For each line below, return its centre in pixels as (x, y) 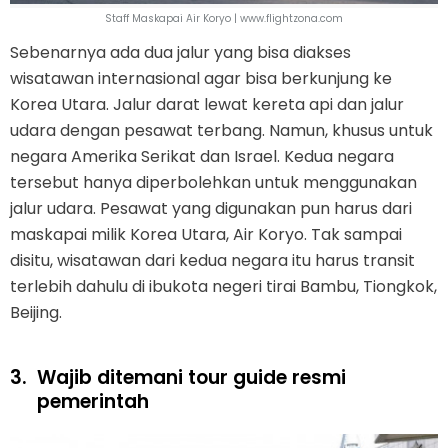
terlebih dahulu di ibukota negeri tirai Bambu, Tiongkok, (223, 287)
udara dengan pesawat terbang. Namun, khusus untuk (221, 131)
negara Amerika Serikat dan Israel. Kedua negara (202, 157)
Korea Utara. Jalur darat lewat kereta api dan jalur (207, 105)
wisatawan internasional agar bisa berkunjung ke (201, 79)
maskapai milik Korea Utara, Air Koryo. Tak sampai (206, 235)
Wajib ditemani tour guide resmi (191, 378)
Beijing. (36, 313)
